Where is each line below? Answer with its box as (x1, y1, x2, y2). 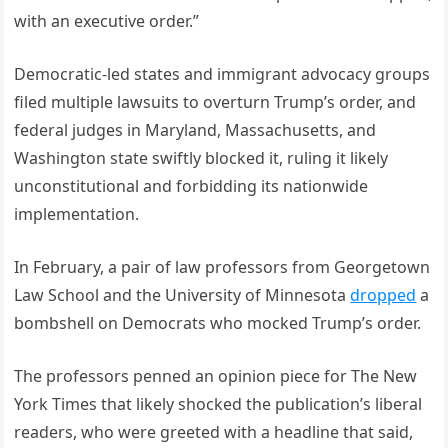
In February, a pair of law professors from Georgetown (14, 256, 431, 279)
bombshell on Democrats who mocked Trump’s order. (14, 312, 422, 335)
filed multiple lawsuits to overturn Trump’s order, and (14, 91, 417, 114)
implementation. (14, 203, 140, 226)
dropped (350, 284, 417, 307)
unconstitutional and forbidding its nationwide (14, 175, 369, 198)
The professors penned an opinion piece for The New (14, 365, 418, 388)
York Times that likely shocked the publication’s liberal (14, 393, 423, 416)
